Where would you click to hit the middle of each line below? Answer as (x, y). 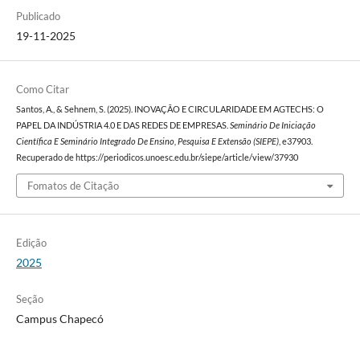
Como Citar (42, 89)
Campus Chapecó (59, 319)
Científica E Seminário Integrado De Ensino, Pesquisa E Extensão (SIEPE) (147, 141)
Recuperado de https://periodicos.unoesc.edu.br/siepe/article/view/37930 (157, 157)
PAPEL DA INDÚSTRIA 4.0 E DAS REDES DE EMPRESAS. (123, 125)
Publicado (38, 16)
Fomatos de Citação (73, 186)
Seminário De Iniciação (272, 125)
